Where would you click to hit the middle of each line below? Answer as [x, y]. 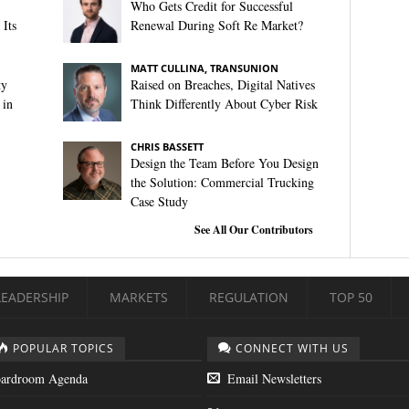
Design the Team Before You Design [224, 163]
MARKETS [139, 297]
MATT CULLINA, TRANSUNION [204, 68]
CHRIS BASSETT [167, 147]
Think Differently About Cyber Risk [224, 104]
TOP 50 [351, 297]
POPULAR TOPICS [63, 348]
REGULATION [249, 297]
